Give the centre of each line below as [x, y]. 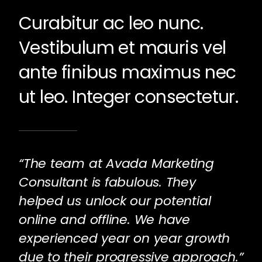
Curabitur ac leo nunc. [111, 24]
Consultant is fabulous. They [107, 182]
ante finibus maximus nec [127, 73]
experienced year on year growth [124, 239]
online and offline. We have [104, 220]
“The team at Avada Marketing [116, 164]
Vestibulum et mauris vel [122, 48]
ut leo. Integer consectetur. [128, 97]
